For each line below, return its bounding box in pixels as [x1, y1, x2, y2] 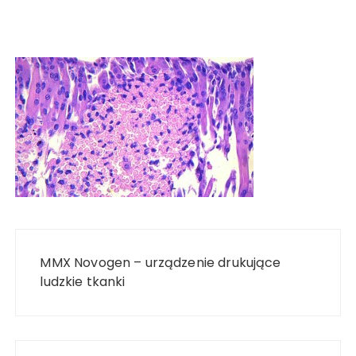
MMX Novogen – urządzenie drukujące [40, 253, 281, 272]
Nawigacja [14, 223, 106, 256]
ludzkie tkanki [40, 273, 126, 291]
